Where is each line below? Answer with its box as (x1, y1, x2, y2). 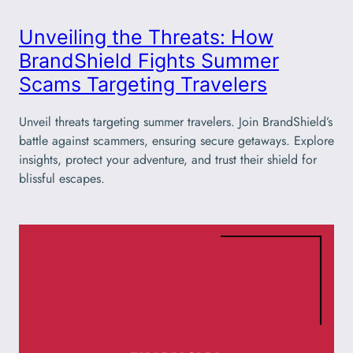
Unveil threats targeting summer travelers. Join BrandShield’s (19, 112, 333, 131)
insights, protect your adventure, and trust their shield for (19, 150, 317, 169)
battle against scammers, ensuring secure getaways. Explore (19, 131, 334, 150)
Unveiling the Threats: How (19, 25, 273, 50)
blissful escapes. (19, 169, 105, 188)
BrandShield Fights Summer (19, 49, 279, 73)
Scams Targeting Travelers (19, 72, 267, 97)
